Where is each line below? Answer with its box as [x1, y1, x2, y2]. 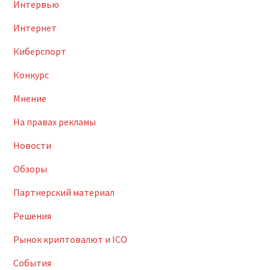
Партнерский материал [13, 186, 115, 198]
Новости [13, 139, 51, 151]
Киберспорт [13, 45, 66, 57]
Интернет [13, 22, 57, 34]
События [13, 257, 51, 269]
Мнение [13, 92, 46, 104]
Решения [13, 210, 51, 222]
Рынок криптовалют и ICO [13, 233, 127, 245]
